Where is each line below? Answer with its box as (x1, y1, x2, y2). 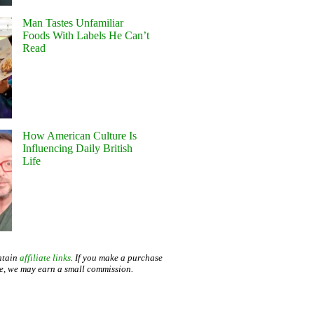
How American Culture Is (22, 130, 137, 142)
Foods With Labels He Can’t (22, 29, 150, 42)
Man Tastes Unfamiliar (22, 17, 124, 29)
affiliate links (19, 252, 71, 263)
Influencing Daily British (22, 142, 133, 155)
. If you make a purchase (70, 252, 163, 263)
